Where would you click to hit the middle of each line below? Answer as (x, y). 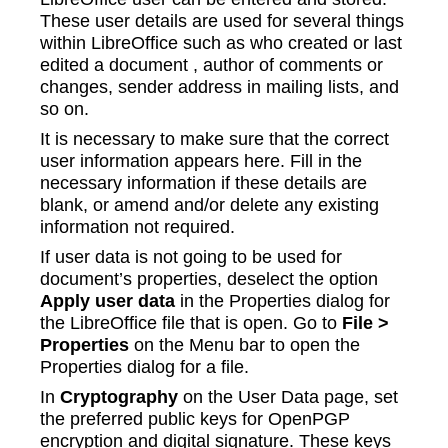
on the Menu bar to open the (244, 345)
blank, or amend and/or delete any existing (209, 205)
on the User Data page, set (288, 397)
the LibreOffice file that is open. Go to (191, 323)
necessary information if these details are (203, 183)
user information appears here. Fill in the (201, 161)
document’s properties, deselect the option (209, 279)
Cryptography (119, 397)
